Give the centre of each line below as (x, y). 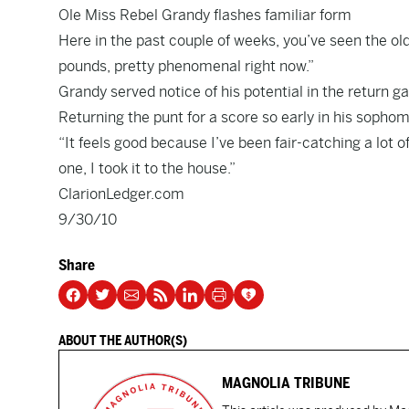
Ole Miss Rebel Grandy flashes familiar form (205, 15)
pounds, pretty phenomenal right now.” (186, 66)
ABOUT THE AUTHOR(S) (123, 341)
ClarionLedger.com (121, 194)
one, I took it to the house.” (147, 168)
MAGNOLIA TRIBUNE (286, 383)
